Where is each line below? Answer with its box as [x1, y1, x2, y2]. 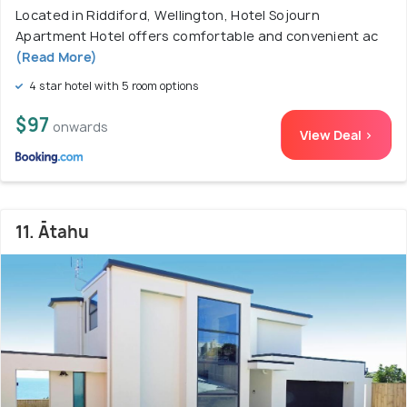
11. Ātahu [15, 221, 89, 244]
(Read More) [15, 48, 98, 66]
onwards [53, 118, 108, 136]
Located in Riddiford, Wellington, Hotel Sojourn [15, 6, 321, 25]
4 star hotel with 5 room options [26, 78, 199, 94]
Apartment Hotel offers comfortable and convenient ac [15, 27, 379, 45]
